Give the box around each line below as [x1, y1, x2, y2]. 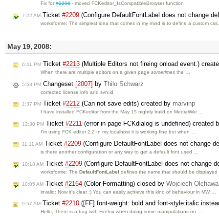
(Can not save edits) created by [80, 100, 173, 108]
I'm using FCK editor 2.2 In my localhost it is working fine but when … [41, 129, 197, 135]
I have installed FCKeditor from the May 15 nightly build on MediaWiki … [41, 109, 203, 115]
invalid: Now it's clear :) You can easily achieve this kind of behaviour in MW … [41, 189, 217, 195]
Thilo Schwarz [104, 80, 144, 88]
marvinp [173, 100, 195, 108]
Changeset [41, 80, 75, 88]
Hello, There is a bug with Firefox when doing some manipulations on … [41, 209, 203, 215]
